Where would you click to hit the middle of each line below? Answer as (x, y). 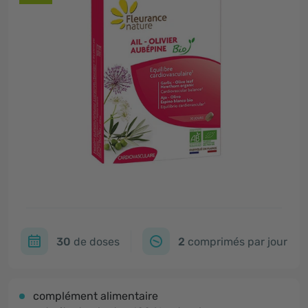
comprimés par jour (236, 241)
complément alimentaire (96, 296)
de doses (95, 241)
